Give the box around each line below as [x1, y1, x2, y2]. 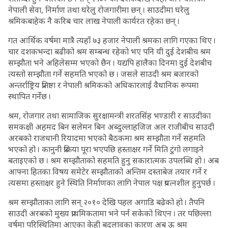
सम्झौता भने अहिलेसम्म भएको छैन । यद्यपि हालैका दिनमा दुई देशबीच [8, 57, 212, 68]
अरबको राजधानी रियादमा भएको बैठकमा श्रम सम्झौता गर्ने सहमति [8, 132, 205, 144]
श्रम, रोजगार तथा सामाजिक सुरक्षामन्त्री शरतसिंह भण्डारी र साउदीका [8, 110, 211, 121]
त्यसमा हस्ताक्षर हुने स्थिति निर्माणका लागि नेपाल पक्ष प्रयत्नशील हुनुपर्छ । [8, 177, 215, 188]
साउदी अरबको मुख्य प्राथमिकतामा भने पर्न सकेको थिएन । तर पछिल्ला [8, 208, 211, 219]
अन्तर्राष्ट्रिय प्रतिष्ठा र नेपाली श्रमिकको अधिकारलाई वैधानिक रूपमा [8, 79, 198, 91]
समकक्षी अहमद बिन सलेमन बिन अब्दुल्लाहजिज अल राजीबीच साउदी [8, 121, 214, 132]
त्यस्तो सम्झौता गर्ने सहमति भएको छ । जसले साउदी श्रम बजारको [8, 68, 198, 79]
